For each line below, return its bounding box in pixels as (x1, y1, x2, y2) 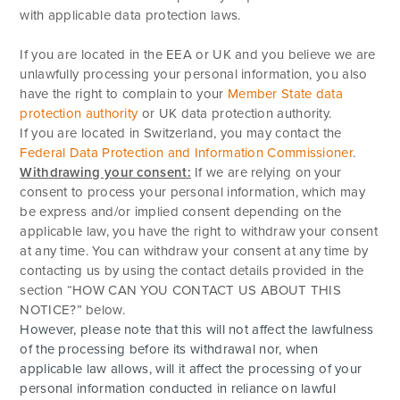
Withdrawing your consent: (20, 163, 191, 180)
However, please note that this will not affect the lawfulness (20, 321, 374, 337)
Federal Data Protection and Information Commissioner (20, 144, 353, 161)
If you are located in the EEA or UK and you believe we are (20, 46, 376, 62)
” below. (76, 301, 125, 318)
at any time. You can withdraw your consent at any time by (20, 242, 369, 259)
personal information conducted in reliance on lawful (20, 379, 336, 396)
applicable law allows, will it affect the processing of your (20, 360, 362, 377)
